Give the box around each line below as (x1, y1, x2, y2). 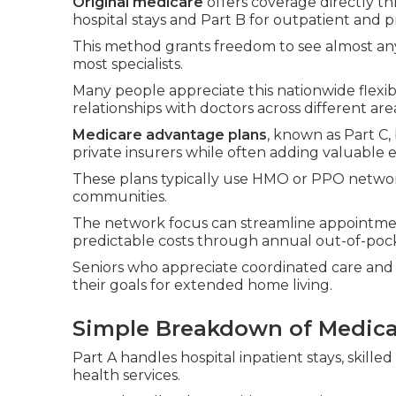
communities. (72, 188, 167, 205)
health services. (72, 367, 180, 384)
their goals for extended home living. (72, 277, 332, 293)
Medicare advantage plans (72, 126, 267, 143)
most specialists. (72, 56, 183, 72)
